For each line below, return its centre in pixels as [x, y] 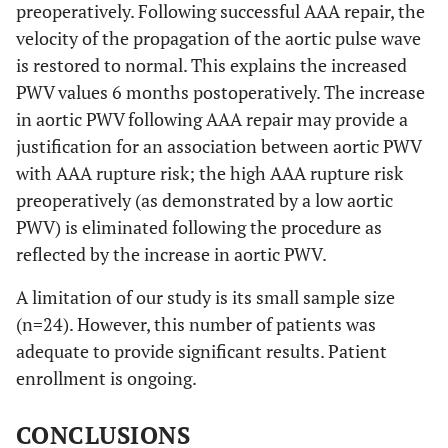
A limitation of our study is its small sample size [205, 296]
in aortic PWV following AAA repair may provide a [212, 118]
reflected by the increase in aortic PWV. [171, 253]
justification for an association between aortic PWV [218, 145]
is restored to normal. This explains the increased [211, 64]
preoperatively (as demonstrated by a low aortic [204, 199]
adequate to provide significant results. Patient [201, 350]
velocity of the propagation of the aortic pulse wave [218, 37]
